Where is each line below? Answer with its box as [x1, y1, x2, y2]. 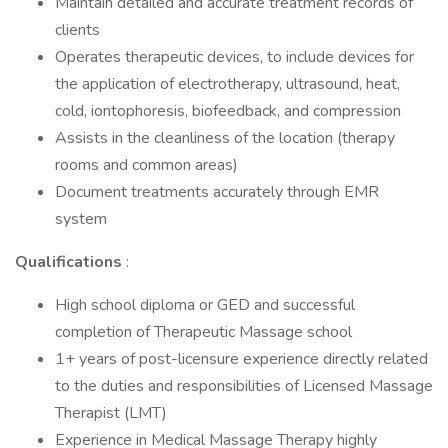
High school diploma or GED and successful [55, 294, 355, 316]
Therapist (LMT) [55, 402, 167, 424]
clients [55, 19, 100, 41]
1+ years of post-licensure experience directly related [55, 348, 428, 370]
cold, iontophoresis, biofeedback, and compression [55, 100, 401, 122]
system [55, 208, 107, 230]
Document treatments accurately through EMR [55, 181, 379, 203]
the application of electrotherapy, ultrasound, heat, [55, 73, 400, 95]
